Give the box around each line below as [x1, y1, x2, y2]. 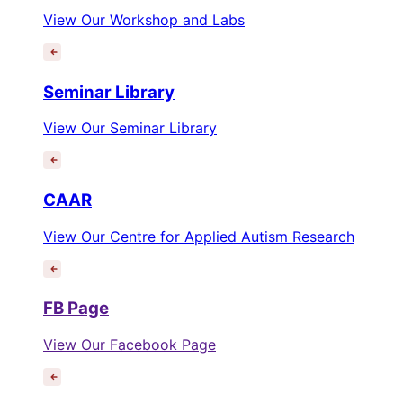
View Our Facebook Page [43, 336, 216, 354]
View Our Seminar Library [43, 119, 217, 138]
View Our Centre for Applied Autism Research [43, 227, 354, 246]
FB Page [43, 298, 109, 319]
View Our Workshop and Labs [43, 10, 245, 29]
